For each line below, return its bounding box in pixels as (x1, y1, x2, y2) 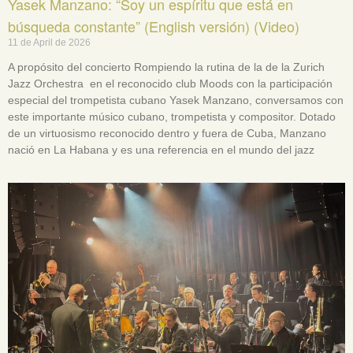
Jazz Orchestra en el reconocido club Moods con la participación (8, 76, 333, 90)
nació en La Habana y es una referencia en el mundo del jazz (8, 143, 314, 156)
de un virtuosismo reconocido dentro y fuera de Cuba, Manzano (8, 126, 326, 139)
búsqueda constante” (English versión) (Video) (8, 15, 299, 36)
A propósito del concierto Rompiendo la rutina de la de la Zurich (8, 60, 325, 73)
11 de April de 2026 (8, 36, 91, 48)
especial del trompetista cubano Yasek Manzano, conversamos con (8, 93, 344, 106)
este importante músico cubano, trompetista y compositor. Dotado (8, 110, 336, 123)
